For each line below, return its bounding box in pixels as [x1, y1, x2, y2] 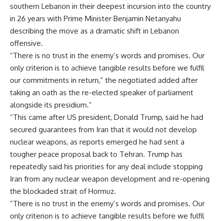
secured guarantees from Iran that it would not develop [10, 124, 197, 134]
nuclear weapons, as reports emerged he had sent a [10, 137, 184, 147]
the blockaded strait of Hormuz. [10, 186, 116, 196]
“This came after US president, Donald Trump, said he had [10, 112, 203, 122]
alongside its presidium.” [10, 100, 92, 110]
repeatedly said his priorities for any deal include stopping [10, 161, 203, 171]
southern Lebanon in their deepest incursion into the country [10, 1, 211, 11]
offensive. [10, 38, 43, 48]
